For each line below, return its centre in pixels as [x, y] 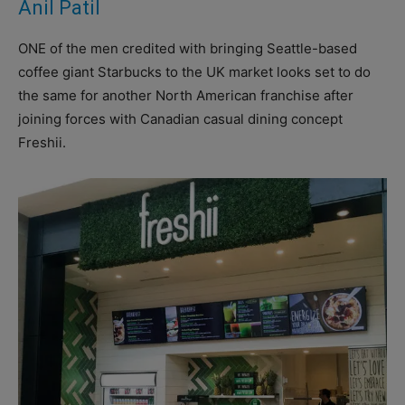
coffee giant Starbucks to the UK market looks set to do [194, 72]
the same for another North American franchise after [186, 96]
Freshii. [42, 143]
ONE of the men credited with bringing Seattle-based [188, 49]
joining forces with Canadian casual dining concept [180, 119]
